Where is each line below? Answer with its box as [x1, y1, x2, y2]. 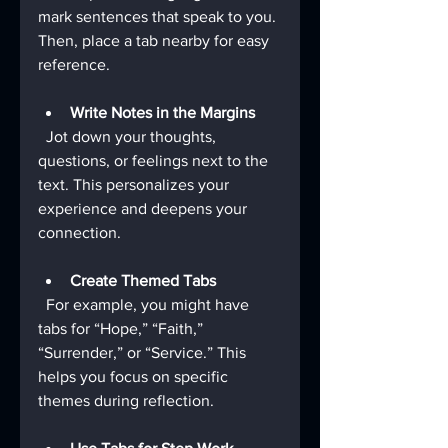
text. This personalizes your [38, 176, 233, 194]
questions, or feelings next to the [38, 152, 272, 170]
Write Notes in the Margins [70, 104, 255, 122]
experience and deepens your [38, 200, 251, 218]
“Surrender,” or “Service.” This [38, 344, 250, 362]
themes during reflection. [38, 392, 214, 410]
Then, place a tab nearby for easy [38, 32, 273, 50]
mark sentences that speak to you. [38, 8, 280, 26]
